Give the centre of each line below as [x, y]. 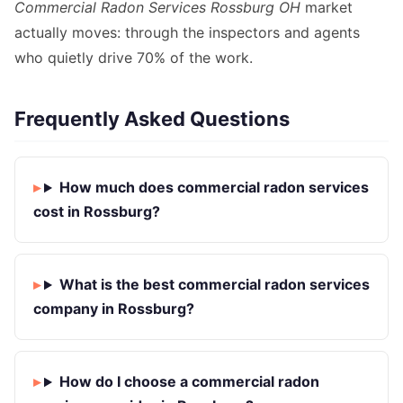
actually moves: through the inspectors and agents [187, 33]
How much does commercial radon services [214, 188]
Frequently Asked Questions [152, 119]
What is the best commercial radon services [214, 285]
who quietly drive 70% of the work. [134, 58]
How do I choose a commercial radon [189, 382]
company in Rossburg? [114, 309]
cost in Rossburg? [97, 212]
